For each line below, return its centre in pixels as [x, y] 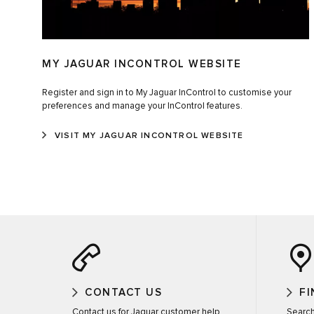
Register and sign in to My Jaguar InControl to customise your [167, 93]
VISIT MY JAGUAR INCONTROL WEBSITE [149, 136]
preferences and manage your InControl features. [142, 107]
